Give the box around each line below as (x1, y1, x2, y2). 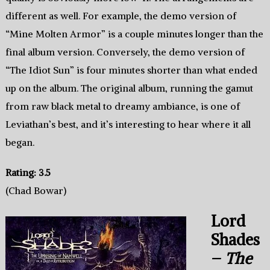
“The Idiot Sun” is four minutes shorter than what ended (5, 64, 257, 77)
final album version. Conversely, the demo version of (5, 46, 245, 58)
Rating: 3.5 (5, 166, 51, 179)
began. (5, 136, 34, 149)
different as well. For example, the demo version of (5, 10, 236, 22)
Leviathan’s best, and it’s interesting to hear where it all (5, 118, 251, 131)
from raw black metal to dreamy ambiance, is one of (5, 100, 240, 113)
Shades (210, 230, 260, 250)
